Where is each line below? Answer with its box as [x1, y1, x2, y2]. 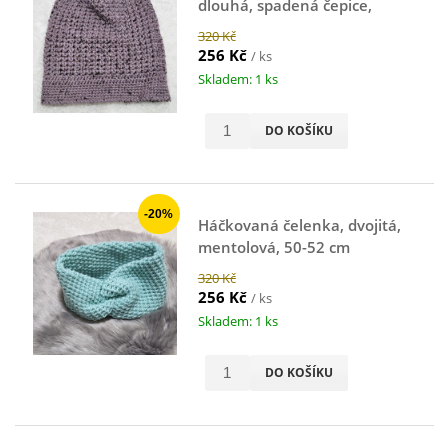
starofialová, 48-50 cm [197, 16, 358, 37]
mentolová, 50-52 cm [197, 236, 350, 257]
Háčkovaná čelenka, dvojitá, [197, 214, 401, 235]
